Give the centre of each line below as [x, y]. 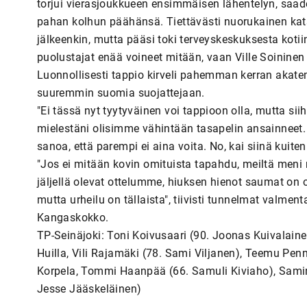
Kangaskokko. [73, 217]
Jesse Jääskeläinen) [89, 288]
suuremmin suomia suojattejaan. [121, 93]
